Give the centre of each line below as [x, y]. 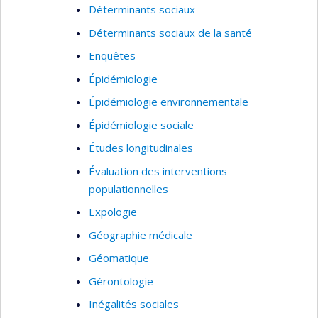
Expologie [113, 212]
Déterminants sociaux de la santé [170, 32]
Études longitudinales [141, 148]
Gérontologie [121, 281]
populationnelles [128, 188]
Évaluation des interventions [158, 171]
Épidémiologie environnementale [169, 102]
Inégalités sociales [134, 304]
